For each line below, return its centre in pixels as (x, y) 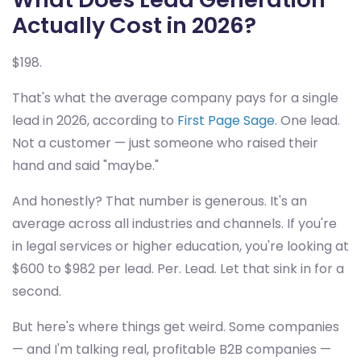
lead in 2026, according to (95, 120)
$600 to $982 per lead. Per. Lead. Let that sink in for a (178, 269)
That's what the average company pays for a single (175, 98)
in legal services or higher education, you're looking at (180, 246)
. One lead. (307, 120)
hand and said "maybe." (85, 166)
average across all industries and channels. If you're (174, 224)
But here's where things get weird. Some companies (176, 327)
